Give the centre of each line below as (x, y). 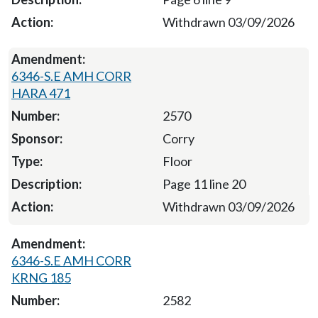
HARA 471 (41, 93)
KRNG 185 (41, 277)
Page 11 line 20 (204, 183)
